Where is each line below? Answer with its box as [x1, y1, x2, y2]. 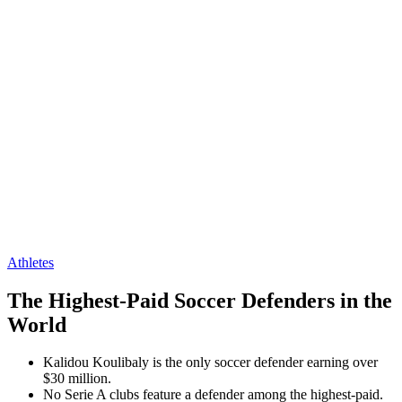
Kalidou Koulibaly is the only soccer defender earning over [43, 354, 378, 371]
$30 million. [43, 371, 111, 387]
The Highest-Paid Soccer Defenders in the [7, 288, 392, 312]
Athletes [7, 254, 54, 270]
